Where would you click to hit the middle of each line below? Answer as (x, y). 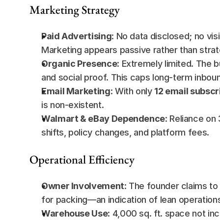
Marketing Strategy (75, 10)
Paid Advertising (77, 36)
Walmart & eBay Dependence (103, 119)
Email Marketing (76, 91)
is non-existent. (73, 105)
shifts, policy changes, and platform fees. (125, 132)
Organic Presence (79, 64)
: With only (132, 91)
